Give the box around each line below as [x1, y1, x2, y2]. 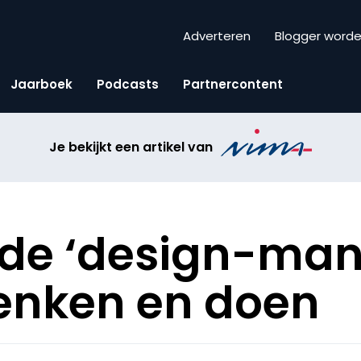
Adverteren [183, 27, 251, 45]
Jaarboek [10, 75, 73, 93]
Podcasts [97, 75, 159, 93]
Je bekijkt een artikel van [49, 137, 214, 156]
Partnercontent [183, 75, 283, 93]
